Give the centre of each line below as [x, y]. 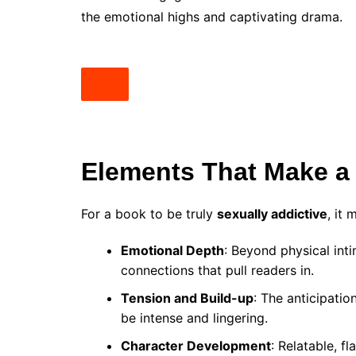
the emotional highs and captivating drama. [212, 17]
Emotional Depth [172, 251]
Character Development [196, 346]
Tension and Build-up [187, 298]
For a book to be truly [149, 214]
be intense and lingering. [194, 318]
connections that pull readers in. [217, 271]
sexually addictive [272, 214]
